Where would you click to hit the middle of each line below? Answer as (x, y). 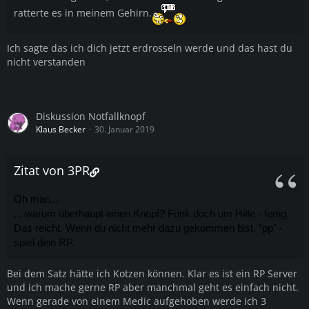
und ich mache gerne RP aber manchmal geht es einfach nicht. (153, 288)
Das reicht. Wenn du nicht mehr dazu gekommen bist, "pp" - (148, 229)
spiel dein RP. (44, 243)
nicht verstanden (46, 62)
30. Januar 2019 (124, 130)
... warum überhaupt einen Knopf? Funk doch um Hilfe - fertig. (151, 214)
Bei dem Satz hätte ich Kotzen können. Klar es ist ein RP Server (152, 274)
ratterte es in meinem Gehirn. (83, 13)
